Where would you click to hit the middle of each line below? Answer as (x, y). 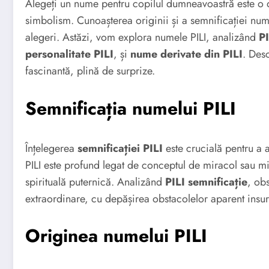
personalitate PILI (69, 54)
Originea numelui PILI (116, 236)
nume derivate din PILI (186, 54)
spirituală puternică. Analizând (95, 182)
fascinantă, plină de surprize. (90, 71)
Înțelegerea (51, 148)
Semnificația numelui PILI (131, 108)
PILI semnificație (206, 182)
